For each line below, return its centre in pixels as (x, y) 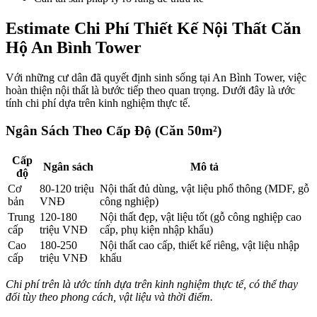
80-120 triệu (67, 188)
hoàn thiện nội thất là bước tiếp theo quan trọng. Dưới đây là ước (150, 91)
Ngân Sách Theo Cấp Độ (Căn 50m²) (114, 130)
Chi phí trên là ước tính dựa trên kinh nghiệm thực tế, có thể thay (152, 284)
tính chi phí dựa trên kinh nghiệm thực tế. (98, 103)
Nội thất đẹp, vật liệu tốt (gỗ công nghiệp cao (201, 217)
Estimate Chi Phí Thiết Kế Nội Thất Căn (153, 29)
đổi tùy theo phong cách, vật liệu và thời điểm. (109, 296)
